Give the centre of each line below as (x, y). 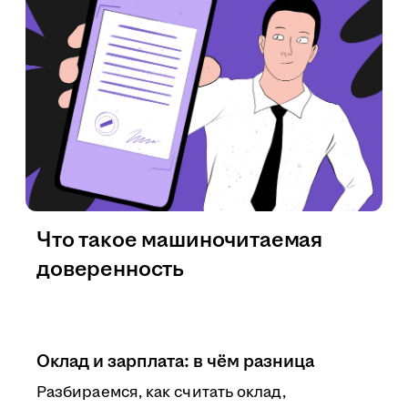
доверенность (111, 270)
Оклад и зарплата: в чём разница (175, 362)
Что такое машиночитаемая (180, 240)
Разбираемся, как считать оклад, (162, 393)
